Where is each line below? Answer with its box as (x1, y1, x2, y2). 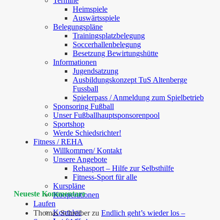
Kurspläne (53, 182, 85, 190)
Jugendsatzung (73, 67, 118, 75)
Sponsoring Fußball (53, 102, 114, 110)
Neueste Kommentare (14, 189, 85, 198)
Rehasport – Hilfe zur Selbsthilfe (73, 164, 174, 172)
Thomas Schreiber (33, 209, 90, 218)
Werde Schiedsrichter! (53, 129, 121, 137)
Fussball (73, 84, 98, 93)
